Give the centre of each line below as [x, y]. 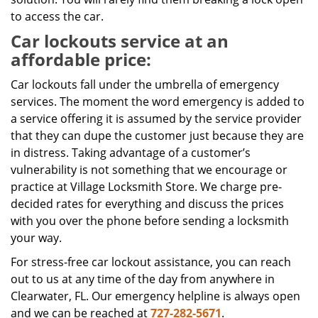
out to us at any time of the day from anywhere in [143, 279]
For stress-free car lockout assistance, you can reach [151, 262]
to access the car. [57, 16]
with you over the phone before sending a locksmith [150, 221]
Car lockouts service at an [120, 41]
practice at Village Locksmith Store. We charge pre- [146, 187]
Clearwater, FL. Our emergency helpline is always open [155, 296]
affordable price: [81, 59]
